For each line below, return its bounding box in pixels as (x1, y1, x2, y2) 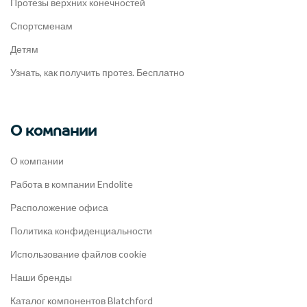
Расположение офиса (10, 201, 108, 213)
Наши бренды (10, 271, 72, 283)
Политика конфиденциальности (10, 224, 152, 236)
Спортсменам (10, 19, 73, 32)
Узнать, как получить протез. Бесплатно (10, 66, 184, 78)
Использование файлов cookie (10, 247, 147, 260)
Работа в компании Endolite (10, 177, 133, 190)
